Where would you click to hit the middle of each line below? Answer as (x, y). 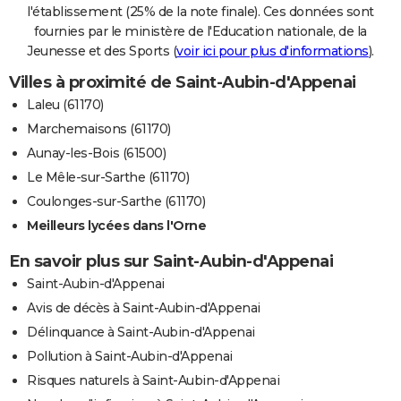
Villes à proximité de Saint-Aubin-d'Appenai (183, 82)
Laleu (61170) (65, 104)
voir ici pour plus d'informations (273, 51)
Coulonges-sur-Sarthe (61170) (116, 201)
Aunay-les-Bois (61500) (96, 153)
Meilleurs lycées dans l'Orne (116, 225)
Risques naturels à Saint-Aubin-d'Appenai (153, 380)
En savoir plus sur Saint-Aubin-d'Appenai (171, 261)
